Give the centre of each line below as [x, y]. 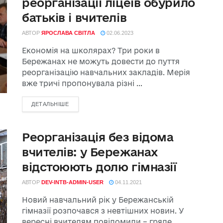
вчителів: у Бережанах [90, 152]
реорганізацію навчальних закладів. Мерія [106, 72]
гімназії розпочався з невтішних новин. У [103, 211]
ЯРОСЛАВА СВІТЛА [68, 33]
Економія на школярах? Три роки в [91, 51]
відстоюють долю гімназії [99, 167]
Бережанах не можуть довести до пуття [101, 61]
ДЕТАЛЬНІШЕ [50, 104]
